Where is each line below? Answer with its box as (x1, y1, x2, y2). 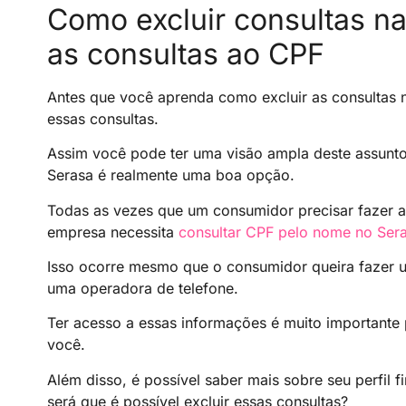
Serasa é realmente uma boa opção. (47, 166, 295, 185)
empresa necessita (47, 222, 179, 241)
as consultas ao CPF (47, 35, 324, 72)
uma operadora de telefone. (47, 279, 238, 298)
